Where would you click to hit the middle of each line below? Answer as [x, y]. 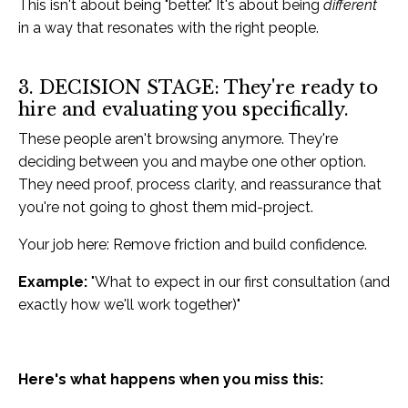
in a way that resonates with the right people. [168, 28]
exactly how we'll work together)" [129, 305]
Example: [53, 282]
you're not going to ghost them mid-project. [166, 207]
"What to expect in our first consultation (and [239, 282]
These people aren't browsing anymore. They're [178, 139]
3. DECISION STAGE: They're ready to [198, 87]
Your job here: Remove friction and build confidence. [193, 245]
